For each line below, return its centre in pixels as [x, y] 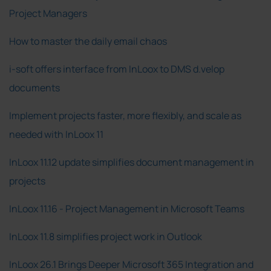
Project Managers [48, 13]
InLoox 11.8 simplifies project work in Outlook [106, 236]
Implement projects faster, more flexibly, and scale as [125, 115]
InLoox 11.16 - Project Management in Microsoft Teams [127, 208]
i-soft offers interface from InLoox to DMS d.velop [117, 69]
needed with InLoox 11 [56, 134]
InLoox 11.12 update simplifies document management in [132, 162]
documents [34, 87]
